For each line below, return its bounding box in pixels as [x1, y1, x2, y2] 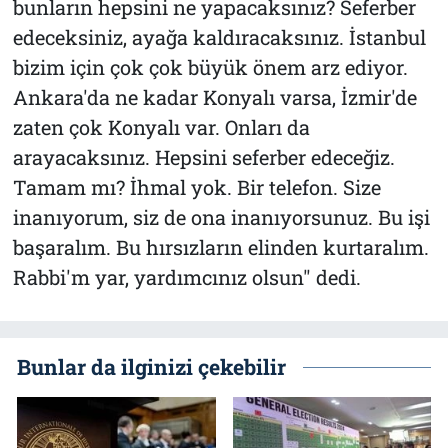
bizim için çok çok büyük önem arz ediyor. [12, 53, 408, 80]
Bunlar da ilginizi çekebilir [17, 353, 286, 382]
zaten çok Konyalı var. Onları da [12, 113, 310, 140]
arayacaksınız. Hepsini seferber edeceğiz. [12, 143, 395, 170]
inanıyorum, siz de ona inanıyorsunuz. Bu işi [12, 203, 430, 230]
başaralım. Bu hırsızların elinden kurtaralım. [12, 233, 429, 260]
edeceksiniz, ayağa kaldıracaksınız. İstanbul [12, 23, 426, 50]
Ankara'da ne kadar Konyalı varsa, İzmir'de [12, 83, 417, 110]
